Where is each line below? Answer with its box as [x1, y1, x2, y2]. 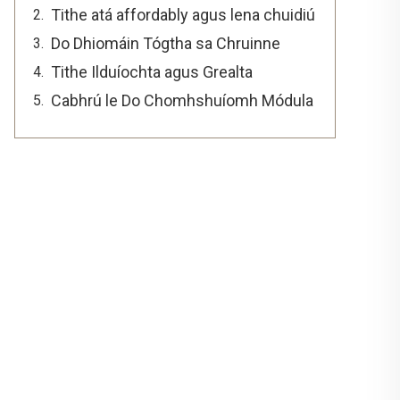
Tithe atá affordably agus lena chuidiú [51, 5, 315, 24]
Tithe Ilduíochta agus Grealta [51, 62, 253, 81]
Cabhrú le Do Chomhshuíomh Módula [51, 91, 313, 110]
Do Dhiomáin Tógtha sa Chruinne [51, 34, 280, 53]
